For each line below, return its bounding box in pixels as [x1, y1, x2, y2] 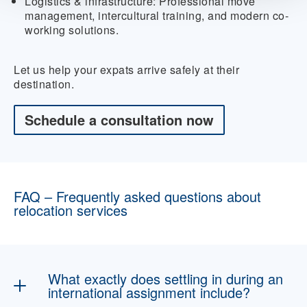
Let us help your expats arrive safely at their [14, 62, 239, 77]
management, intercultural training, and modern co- [25, 8, 288, 23]
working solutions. [25, 22, 119, 38]
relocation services [14, 200, 127, 220]
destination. [14, 76, 74, 92]
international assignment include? [48, 282, 250, 302]
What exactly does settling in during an [48, 269, 283, 288]
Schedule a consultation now [25, 110, 214, 130]
